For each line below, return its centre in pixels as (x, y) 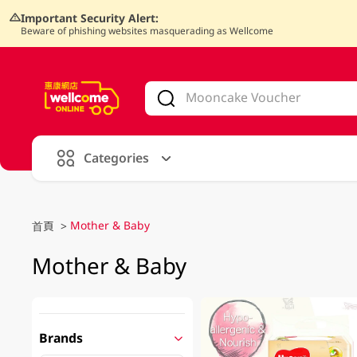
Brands (61, 337)
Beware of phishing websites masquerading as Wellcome (147, 30)
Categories (116, 157)
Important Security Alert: (89, 18)
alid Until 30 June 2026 (134, 70)
